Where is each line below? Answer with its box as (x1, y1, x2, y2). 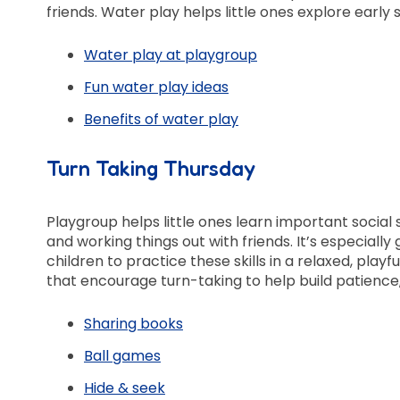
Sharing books (84, 313, 183, 335)
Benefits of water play (84, 108, 238, 129)
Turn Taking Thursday (46, 154, 255, 181)
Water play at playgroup (84, 44, 257, 65)
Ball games (84, 346, 161, 367)
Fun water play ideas (84, 76, 229, 97)
